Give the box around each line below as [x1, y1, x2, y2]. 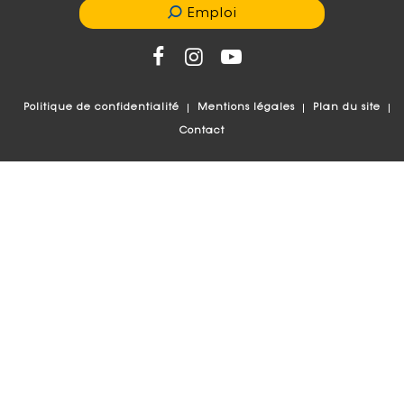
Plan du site [313, 102, 381, 113]
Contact [179, 125, 225, 136]
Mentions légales [197, 102, 295, 113]
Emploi [187, 6, 237, 21]
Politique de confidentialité [23, 102, 179, 113]
